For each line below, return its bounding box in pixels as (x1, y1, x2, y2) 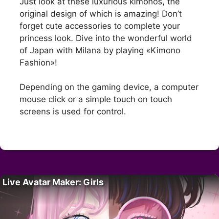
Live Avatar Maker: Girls (2, 176, 104, 187)
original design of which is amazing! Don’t (20, 8, 182, 19)
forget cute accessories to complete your (20, 21, 180, 31)
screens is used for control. (20, 107, 126, 117)
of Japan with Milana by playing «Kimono (20, 45, 180, 55)
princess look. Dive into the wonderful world (20, 33, 192, 43)
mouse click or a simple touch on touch (20, 94, 172, 105)
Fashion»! (20, 57, 57, 67)
